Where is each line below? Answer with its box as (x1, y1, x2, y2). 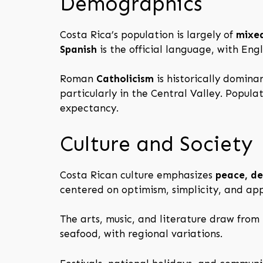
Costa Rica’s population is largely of (60, 28, 236, 41)
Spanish (60, 43, 97, 55)
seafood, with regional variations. (60, 228, 222, 240)
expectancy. (60, 102, 119, 114)
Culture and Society (60, 131, 253, 156)
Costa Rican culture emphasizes (60, 168, 215, 181)
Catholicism (96, 73, 154, 85)
